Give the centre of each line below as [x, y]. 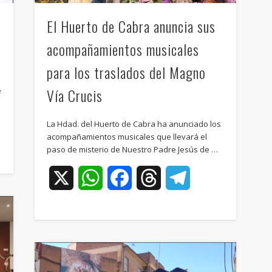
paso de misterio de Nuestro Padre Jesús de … [132, 149]
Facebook [153, 178]
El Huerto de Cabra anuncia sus [131, 26]
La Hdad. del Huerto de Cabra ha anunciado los [134, 124]
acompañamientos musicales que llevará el [127, 136]
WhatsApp [126, 178]
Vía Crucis [74, 95]
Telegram [212, 178]
